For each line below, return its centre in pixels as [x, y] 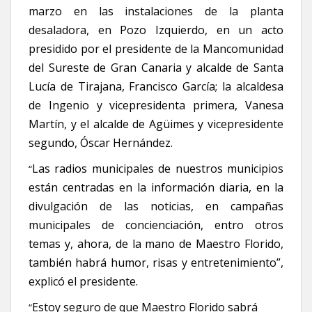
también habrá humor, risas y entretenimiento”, [156, 263]
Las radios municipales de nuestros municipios [158, 169]
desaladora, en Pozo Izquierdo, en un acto [156, 30]
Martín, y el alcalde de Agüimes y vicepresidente [156, 124]
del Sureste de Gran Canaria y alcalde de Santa [156, 68]
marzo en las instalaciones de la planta [156, 11]
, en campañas [237, 206]
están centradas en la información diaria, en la [156, 187]
